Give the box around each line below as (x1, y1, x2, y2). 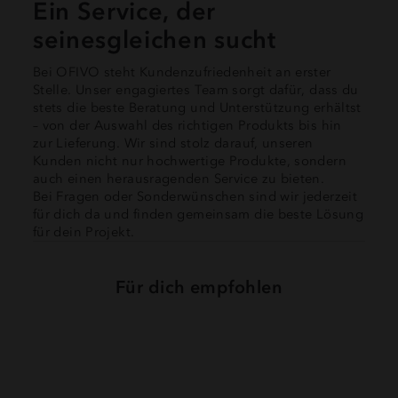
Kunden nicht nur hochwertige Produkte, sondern (33, 152, 346, 169)
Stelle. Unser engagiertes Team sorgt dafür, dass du (33, 81, 359, 98)
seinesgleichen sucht (33, 24, 276, 54)
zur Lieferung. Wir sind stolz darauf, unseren (33, 134, 314, 151)
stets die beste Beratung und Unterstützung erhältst (33, 99, 362, 115)
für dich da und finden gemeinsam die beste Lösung (33, 205, 364, 222)
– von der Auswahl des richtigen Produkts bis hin (33, 116, 342, 133)
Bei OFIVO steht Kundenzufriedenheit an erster (33, 63, 331, 80)
